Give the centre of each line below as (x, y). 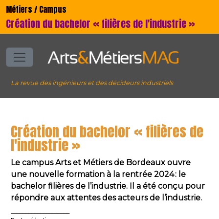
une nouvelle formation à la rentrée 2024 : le (98, 174)
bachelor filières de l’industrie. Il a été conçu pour (108, 186)
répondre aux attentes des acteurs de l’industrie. (106, 198)
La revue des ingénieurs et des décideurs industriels (92, 83)
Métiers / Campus (36, 9)
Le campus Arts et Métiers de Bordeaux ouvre (101, 163)
